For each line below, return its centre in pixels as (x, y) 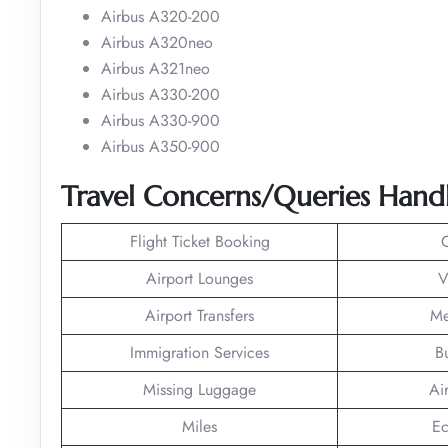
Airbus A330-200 (160, 94)
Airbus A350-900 (160, 146)
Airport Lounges (199, 278)
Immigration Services (199, 352)
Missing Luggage (199, 389)
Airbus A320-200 (160, 16)
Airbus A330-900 (160, 120)
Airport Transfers (199, 315)
